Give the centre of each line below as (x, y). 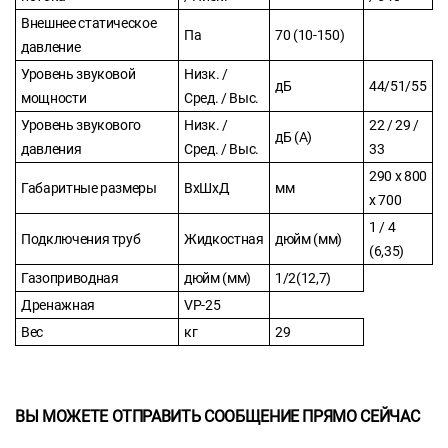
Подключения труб (81, 239)
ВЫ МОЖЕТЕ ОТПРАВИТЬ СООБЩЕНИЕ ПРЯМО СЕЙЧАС (217, 417)
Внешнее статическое (89, 23)
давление (51, 47)
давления (51, 149)
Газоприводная (70, 278)
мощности (54, 98)
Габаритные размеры (89, 188)
